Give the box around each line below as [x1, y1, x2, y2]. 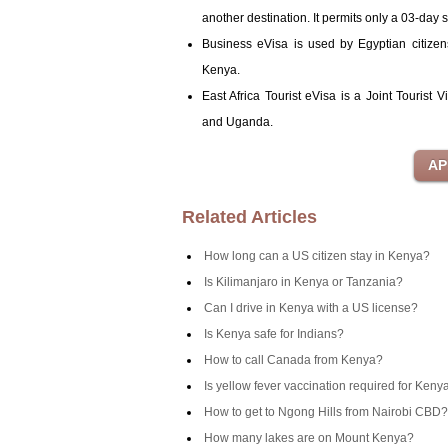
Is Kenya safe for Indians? [204, 327, 344, 341]
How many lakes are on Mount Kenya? [204, 431, 414, 445]
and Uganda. [202, 115, 276, 129]
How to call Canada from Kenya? [204, 353, 383, 367]
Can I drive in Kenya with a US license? [204, 301, 418, 315]
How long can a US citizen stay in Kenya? [204, 249, 430, 263]
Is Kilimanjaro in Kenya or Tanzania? [204, 275, 403, 289]
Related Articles [182, 207, 317, 227]
